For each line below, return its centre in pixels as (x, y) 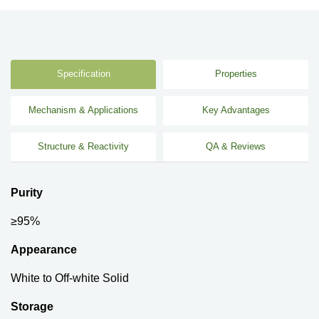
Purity (27, 192)
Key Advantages (236, 110)
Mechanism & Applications (83, 110)
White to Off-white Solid (70, 278)
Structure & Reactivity (83, 146)
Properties (236, 74)
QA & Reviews (236, 146)
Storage (32, 306)
